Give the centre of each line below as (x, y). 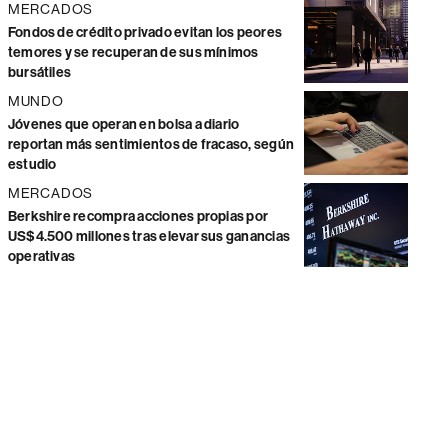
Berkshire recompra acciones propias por (138, 216)
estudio (32, 164)
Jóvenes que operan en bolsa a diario (123, 124)
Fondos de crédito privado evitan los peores (145, 32)
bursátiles (39, 72)
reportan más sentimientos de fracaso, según (151, 144)
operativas (41, 256)
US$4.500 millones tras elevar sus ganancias (149, 236)
